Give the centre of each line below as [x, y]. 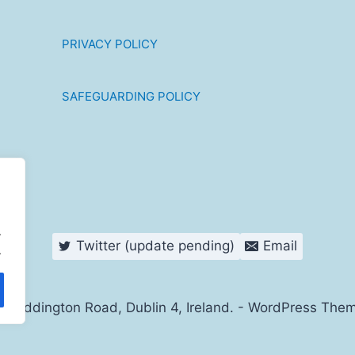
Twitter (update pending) [155, 246]
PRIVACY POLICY [109, 44]
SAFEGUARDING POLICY [131, 97]
